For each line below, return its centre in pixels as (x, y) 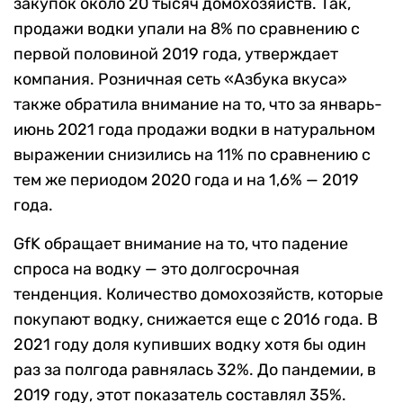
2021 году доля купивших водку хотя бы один (190, 345)
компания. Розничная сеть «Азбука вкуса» (180, 80)
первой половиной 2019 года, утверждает (176, 54)
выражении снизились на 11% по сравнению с (192, 155)
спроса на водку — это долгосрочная (157, 269)
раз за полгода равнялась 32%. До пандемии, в (195, 370)
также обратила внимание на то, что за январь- (198, 105)
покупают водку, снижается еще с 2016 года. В (196, 320)
